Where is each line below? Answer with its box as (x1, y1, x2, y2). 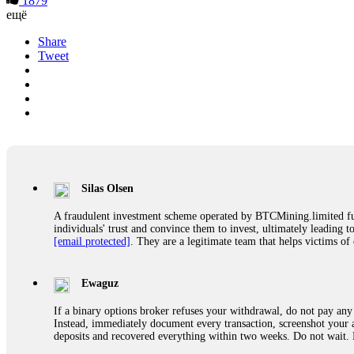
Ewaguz (81, 277, 119, 289)
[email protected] (54, 235, 130, 247)
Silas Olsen (81, 182, 134, 194)
